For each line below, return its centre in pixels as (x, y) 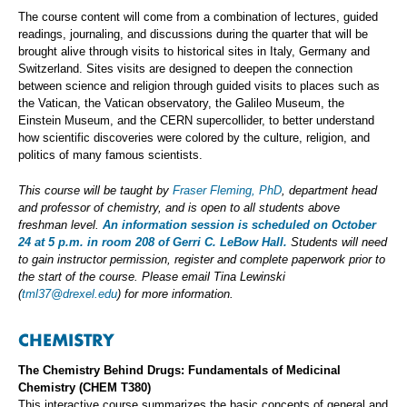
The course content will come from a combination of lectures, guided (198, 17)
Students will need (339, 243)
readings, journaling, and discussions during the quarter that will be (193, 35)
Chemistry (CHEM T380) (84, 388)
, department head (329, 191)
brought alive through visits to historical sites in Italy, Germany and (194, 52)
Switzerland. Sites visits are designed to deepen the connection (185, 69)
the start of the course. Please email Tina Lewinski (152, 277)
